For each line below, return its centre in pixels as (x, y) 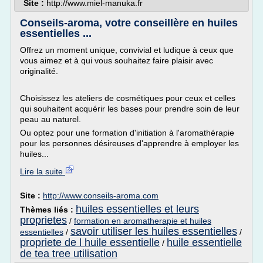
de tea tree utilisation (69, 254)
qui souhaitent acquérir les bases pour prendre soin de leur (130, 109)
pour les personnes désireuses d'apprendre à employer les (129, 143)
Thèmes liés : (48, 210)
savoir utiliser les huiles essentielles (154, 231)
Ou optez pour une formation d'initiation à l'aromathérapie (127, 133)
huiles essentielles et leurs (137, 209)
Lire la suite (43, 171)
